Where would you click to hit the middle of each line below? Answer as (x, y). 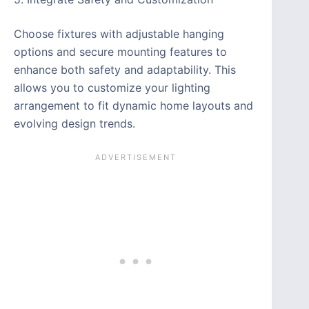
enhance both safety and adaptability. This (125, 69)
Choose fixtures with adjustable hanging (119, 33)
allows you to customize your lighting (112, 87)
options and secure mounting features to (120, 51)
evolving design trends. (74, 123)
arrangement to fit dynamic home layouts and (133, 105)
